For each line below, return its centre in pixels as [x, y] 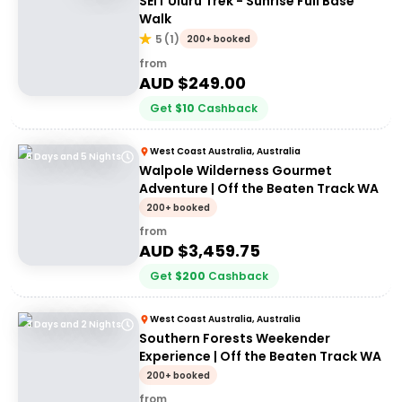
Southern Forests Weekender [235, 338]
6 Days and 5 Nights [74, 157]
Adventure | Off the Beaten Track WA [259, 188]
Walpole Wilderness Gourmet [236, 170]
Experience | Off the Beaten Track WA [260, 356]
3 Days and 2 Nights [74, 324]
